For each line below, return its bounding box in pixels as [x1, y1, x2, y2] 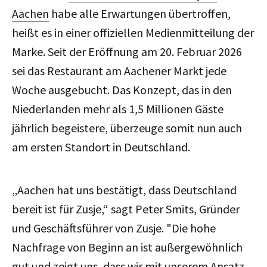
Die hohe [172, 221, 216, 236]
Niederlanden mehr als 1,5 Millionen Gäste [12, 101, 223, 117]
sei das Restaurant [12, 63, 105, 79]
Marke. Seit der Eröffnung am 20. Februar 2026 [12, 44, 242, 60]
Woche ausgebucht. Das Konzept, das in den [12, 82, 232, 98]
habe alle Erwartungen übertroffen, [49, 6, 231, 21]
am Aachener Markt [105, 63, 203, 79]
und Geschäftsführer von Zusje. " [12, 221, 172, 236]
